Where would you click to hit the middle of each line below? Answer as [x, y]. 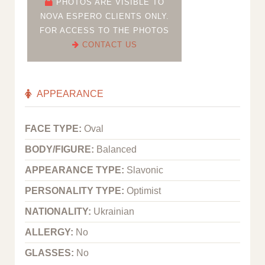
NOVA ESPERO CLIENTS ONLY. [104, 16]
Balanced [117, 149]
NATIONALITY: [59, 211]
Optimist [144, 190]
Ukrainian [114, 211]
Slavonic [145, 170]
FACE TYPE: [54, 128]
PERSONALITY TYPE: [76, 190]
